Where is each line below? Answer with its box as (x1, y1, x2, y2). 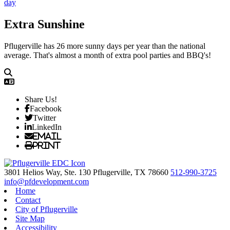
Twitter (33, 113, 56, 122)
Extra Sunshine (4, 17, 85, 31)
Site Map (15, 214, 45, 223)
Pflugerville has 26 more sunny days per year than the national (4, 42, 205, 50)
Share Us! (25, 95, 57, 104)
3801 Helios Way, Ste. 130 (4, 168, 93, 177)
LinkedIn (32, 123, 62, 131)
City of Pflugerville (15, 205, 78, 214)
